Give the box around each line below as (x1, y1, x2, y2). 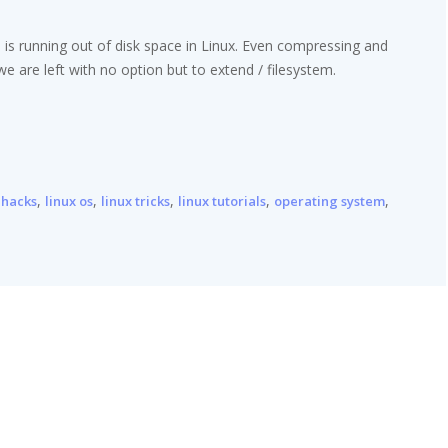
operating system (274, 192, 385, 210)
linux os (45, 192, 93, 210)
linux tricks (101, 192, 170, 210)
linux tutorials (178, 192, 266, 210)
